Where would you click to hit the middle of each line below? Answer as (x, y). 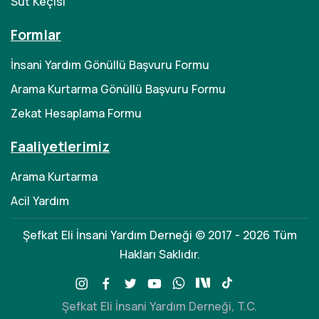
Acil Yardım (40, 201)
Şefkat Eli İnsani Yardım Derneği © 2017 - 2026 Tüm (159, 235)
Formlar (36, 35)
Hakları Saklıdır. (159, 254)
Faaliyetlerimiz (60, 147)
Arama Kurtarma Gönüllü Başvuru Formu (118, 89)
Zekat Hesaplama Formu (76, 113)
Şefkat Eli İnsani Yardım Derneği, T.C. (159, 306)
